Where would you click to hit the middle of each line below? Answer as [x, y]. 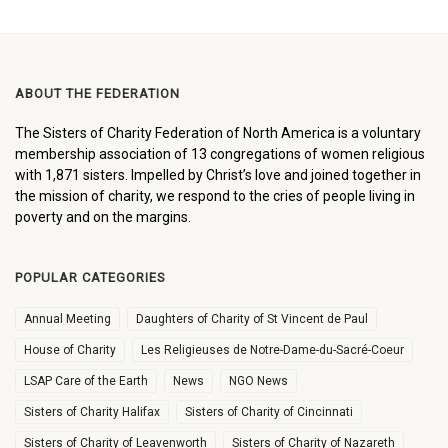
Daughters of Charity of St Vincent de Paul [252, 318]
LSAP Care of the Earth [86, 380]
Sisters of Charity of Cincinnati [269, 411]
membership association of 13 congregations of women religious [220, 153]
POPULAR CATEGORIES [90, 277]
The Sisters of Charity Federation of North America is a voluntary [218, 132]
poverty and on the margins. [103, 216]
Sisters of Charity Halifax [92, 411]
